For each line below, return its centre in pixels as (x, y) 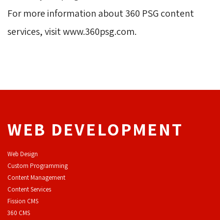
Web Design (23, 154)
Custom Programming (38, 165)
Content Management (36, 177)
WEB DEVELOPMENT (95, 129)
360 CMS (19, 213)
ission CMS (24, 201)
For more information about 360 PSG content (101, 13)
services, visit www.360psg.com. (72, 31)
